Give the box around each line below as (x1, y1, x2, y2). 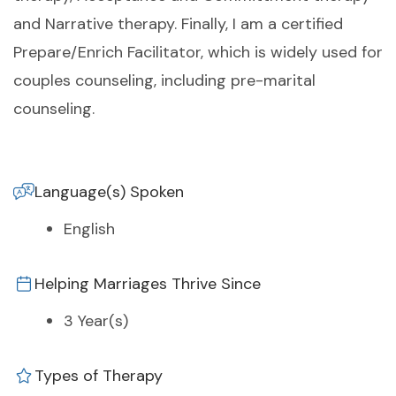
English (64, 218, 115, 240)
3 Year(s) (64, 310, 128, 332)
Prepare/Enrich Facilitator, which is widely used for (13, 42, 383, 64)
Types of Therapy (34, 365, 163, 387)
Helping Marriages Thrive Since (34, 273, 261, 295)
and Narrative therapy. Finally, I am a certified (13, 13, 343, 35)
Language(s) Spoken (34, 181, 184, 203)
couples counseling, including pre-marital (13, 70, 316, 92)
